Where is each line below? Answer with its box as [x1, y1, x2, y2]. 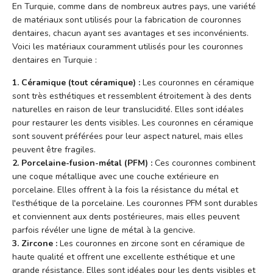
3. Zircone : [12, 237, 57, 249]
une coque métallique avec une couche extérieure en [12, 170, 219, 182]
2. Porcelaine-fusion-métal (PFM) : [12, 157, 152, 169]
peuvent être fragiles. [12, 143, 96, 155]
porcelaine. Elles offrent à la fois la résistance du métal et [12, 183, 238, 196]
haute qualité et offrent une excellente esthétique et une [12, 250, 235, 263]
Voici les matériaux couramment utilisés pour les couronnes [12, 40, 243, 52]
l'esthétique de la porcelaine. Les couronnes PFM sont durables [12, 197, 258, 209]
